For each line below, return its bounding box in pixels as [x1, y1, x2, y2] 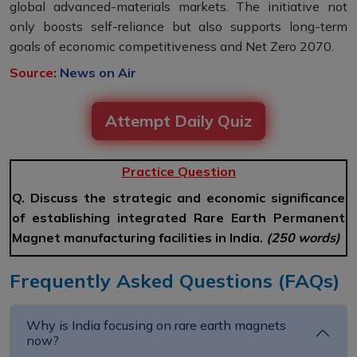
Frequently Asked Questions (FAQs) [10, 269, 339, 293]
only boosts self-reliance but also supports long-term [10, 18, 347, 35]
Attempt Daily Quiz [105, 111, 252, 131]
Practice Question [121, 163, 236, 180]
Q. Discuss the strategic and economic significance [12, 190, 345, 206]
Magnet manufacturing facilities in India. [12, 229, 266, 246]
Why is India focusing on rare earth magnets [26, 317, 286, 334]
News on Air [60, 65, 136, 81]
